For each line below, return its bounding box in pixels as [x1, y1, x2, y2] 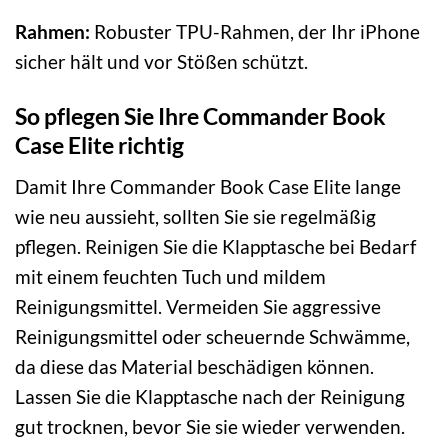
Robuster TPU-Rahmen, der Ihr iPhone [90, 20, 420, 44]
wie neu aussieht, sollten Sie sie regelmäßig [15, 204, 376, 228]
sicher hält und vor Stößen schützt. [15, 50, 308, 74]
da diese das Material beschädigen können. [15, 354, 374, 378]
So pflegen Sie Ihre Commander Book [15, 102, 386, 131]
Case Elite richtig [15, 131, 184, 160]
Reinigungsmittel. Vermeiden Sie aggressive [15, 294, 381, 318]
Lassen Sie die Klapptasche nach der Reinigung [15, 384, 405, 408]
